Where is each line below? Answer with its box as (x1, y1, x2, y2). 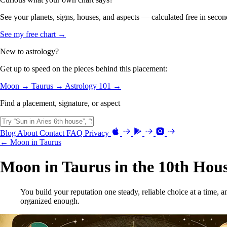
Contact (40, 128, 66, 137)
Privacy (85, 128, 111, 137)
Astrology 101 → (65, 81, 121, 90)
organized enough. (20, 196, 80, 205)
